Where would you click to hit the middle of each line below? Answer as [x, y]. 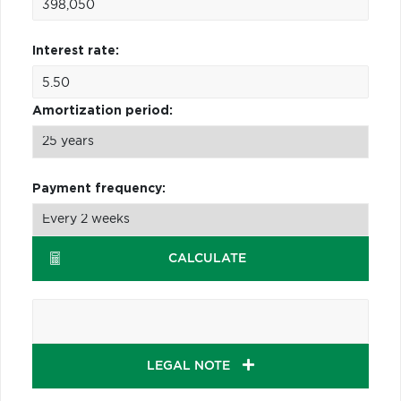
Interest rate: [76, 51]
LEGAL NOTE [190, 366]
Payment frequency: [99, 188]
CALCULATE [208, 258]
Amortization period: [102, 111]
